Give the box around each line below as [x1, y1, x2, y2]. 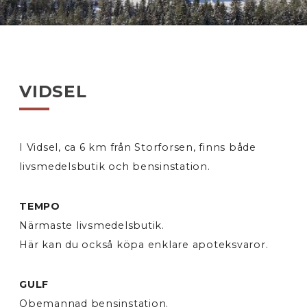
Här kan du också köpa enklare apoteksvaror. [19, 238, 269, 251]
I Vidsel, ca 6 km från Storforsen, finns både [19, 140, 256, 153]
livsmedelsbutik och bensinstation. [19, 160, 210, 173]
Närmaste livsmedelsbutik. [19, 219, 164, 232]
